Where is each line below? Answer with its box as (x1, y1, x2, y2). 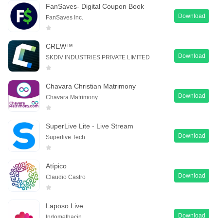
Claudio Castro (46, 173, 86, 181)
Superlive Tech (46, 133, 85, 141)
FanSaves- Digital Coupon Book (46, 2, 144, 10)
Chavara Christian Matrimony (46, 82, 136, 90)
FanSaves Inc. (46, 14, 83, 21)
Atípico (46, 162, 67, 170)
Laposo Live (46, 201, 83, 210)
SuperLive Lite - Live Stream (46, 122, 133, 130)
